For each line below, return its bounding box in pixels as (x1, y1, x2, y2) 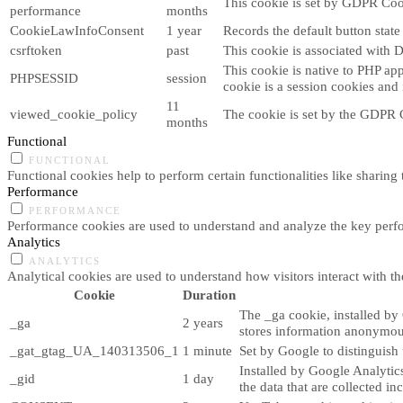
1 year (166, 22, 201, 38)
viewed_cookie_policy (10, 105, 138, 121)
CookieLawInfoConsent (10, 22, 144, 38)
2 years (183, 314, 223, 330)
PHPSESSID (10, 69, 78, 85)
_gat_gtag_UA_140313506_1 (10, 342, 179, 358)
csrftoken (10, 41, 62, 58)
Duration (183, 286, 236, 302)
